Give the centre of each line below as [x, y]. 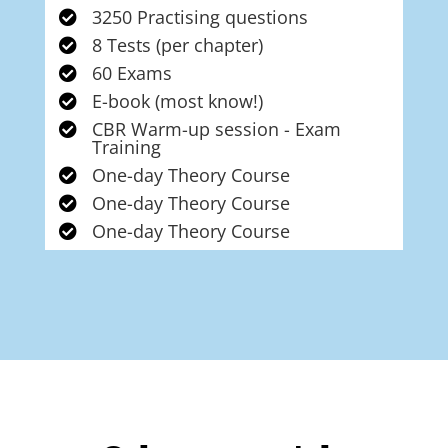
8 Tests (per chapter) [177, 45]
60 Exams [131, 73]
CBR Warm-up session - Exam [216, 129]
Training [126, 147]
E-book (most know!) [177, 101]
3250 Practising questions [199, 17]
